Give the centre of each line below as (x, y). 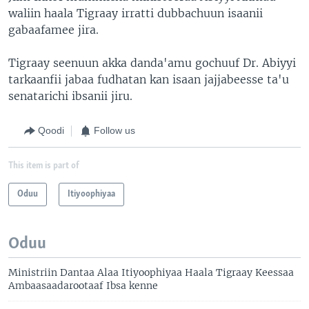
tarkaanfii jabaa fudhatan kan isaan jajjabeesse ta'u (149, 79)
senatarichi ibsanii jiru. (70, 96)
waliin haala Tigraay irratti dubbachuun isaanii (136, 13)
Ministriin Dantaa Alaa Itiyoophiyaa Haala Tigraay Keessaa (151, 272)
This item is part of (44, 166)
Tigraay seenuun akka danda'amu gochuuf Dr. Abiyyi (152, 62)
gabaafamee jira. (53, 29)
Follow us (114, 130)
